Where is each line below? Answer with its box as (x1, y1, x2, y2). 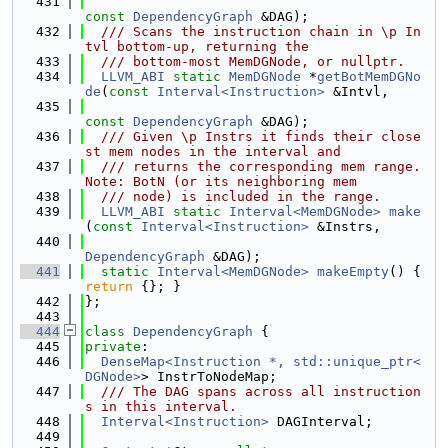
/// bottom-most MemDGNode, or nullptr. (85, 54, 405, 69)
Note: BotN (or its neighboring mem (85, 174, 357, 189)
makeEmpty (317, 264, 389, 279)
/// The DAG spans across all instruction (85, 384, 421, 399)
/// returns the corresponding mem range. (85, 159, 421, 174)
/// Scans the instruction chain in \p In (85, 24, 421, 39)
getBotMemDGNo (317, 69, 421, 84)
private (85, 339, 141, 354)
